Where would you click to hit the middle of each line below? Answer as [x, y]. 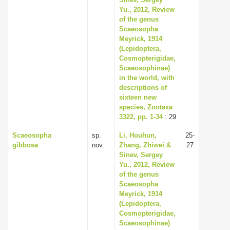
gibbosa [25, 145]
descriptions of [143, 88]
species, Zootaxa [146, 107]
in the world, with [147, 78]
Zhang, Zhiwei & [145, 145]
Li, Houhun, [138, 135]
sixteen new [138, 97]
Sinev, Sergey [141, 155]
